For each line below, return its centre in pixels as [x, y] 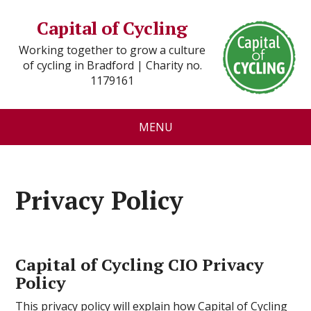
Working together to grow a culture [112, 50]
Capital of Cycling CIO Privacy [140, 264]
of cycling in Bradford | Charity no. [112, 65]
